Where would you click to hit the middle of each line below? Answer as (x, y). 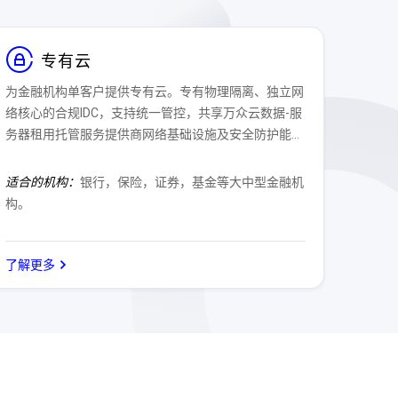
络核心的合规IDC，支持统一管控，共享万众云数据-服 (154, 113)
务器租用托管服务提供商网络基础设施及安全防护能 (149, 134)
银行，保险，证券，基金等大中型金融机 (192, 182)
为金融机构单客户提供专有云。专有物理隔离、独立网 (155, 92)
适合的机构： (43, 182)
